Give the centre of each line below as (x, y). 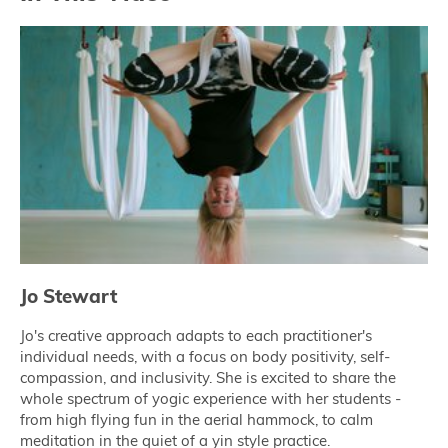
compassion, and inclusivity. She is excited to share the (208, 378)
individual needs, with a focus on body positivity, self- (205, 357)
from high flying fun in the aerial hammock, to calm (196, 420)
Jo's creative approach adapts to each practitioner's (196, 336)
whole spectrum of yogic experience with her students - (210, 399)
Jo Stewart (68, 295)
